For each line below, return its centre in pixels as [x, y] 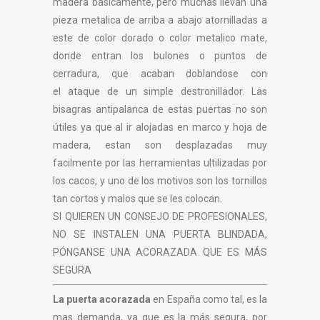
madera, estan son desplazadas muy [160, 145]
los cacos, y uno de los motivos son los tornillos [160, 181]
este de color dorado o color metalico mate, [160, 38]
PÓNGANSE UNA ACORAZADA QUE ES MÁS [160, 252]
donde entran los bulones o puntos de [160, 56]
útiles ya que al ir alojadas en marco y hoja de [160, 127]
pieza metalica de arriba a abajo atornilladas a [160, 20]
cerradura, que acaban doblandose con [160, 74]
